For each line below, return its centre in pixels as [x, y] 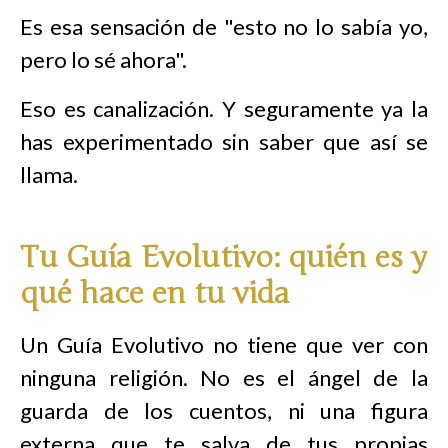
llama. [49, 174]
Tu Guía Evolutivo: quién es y [223, 257]
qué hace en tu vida [155, 293]
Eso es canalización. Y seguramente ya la [224, 108]
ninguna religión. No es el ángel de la [224, 377]
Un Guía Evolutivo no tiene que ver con [224, 344]
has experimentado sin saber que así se [224, 141]
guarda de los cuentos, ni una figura [224, 410]
